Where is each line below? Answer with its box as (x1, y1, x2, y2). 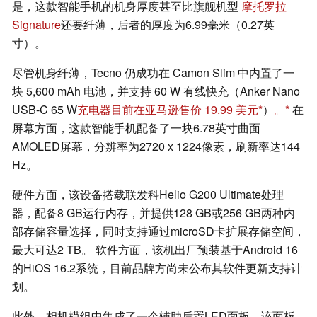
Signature (12, 16, 61, 33)
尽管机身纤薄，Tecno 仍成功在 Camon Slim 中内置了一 (12, 64, 294, 81)
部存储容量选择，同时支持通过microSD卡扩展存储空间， (12, 223, 305, 240)
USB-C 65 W (12, 101, 77, 118)
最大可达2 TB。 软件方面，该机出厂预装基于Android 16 (12, 241, 298, 258)
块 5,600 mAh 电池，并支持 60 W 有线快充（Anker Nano (12, 83, 300, 100)
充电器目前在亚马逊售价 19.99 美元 (77, 101, 258, 118)
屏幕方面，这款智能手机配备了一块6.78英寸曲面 (12, 120, 260, 137)
